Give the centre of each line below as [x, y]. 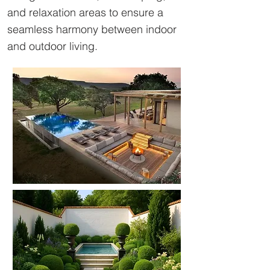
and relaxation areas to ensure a [85, 12]
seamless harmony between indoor [92, 29]
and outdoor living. [52, 46]
